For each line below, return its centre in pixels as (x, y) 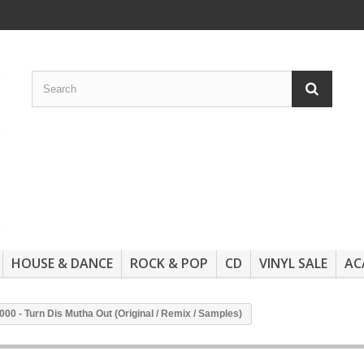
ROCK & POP (169, 264)
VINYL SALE (293, 264)
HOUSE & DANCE (62, 264)
